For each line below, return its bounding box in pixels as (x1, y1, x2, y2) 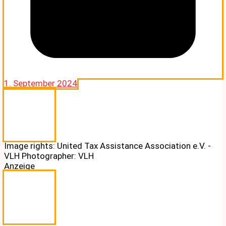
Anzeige (4, 160, 35, 171)
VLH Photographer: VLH (4, 150, 94, 161)
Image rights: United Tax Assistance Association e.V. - (4, 140, 211, 151)
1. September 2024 (4, 78, 77, 88)
